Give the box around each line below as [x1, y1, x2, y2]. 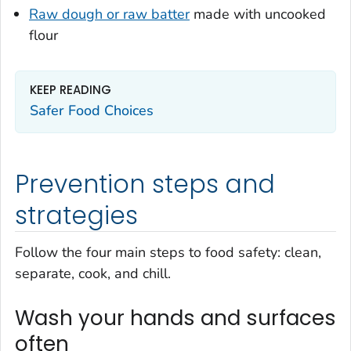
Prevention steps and [15, 166, 276, 201]
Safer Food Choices [30, 101, 154, 121]
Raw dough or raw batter [29, 4, 190, 24]
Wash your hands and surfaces [15, 304, 336, 333]
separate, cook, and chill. [15, 264, 171, 284]
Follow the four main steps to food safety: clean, [15, 243, 321, 262]
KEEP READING [30, 81, 111, 98]
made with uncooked [190, 4, 326, 24]
